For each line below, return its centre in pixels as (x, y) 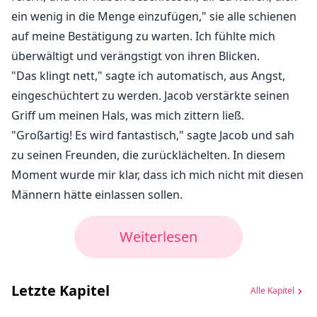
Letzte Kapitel (60, 291)
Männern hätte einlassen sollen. (97, 195)
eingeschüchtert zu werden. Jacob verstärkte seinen (150, 96)
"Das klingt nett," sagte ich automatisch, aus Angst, (148, 76)
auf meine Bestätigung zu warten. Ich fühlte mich (143, 36)
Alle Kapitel (272, 290)
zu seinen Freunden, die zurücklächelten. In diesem (148, 155)
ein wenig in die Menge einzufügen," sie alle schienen (154, 17)
